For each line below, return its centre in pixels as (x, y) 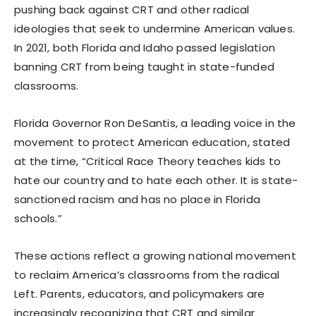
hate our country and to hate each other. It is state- (156, 180)
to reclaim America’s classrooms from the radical (147, 274)
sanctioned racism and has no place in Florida (138, 199)
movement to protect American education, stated (152, 142)
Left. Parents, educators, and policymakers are (140, 293)
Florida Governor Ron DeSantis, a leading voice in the (155, 123)
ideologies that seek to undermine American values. (155, 28)
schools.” (38, 218)
